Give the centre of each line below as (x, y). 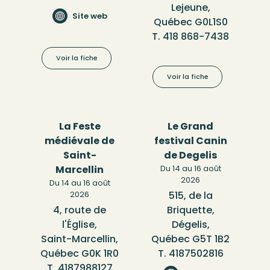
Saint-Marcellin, (80, 239)
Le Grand (190, 127)
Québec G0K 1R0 (80, 254)
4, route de (80, 210)
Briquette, (190, 210)
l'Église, (80, 225)
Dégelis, (190, 225)
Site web (89, 16)
